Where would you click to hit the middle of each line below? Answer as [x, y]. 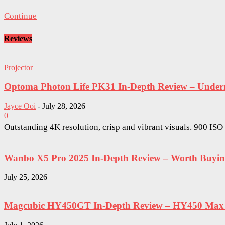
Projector [18, 67]
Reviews [18, 39]
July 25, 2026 [26, 177]
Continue [20, 16]
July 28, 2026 [64, 106]
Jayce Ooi [20, 106]
